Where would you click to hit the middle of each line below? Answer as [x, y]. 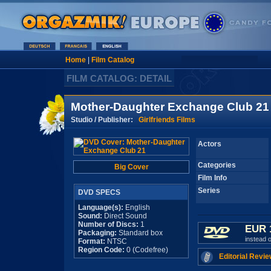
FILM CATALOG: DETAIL [119, 78]
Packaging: [97, 233]
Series [209, 191]
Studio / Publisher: [105, 119]
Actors [210, 144]
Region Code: [101, 250]
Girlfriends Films [167, 119]
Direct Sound [125, 216]
